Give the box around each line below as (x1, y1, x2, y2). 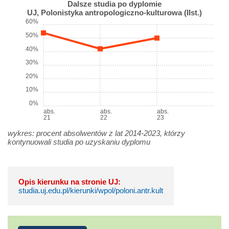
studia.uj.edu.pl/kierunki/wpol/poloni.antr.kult (18, 186, 163, 195)
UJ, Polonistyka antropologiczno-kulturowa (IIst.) (27, 8, 202, 17)
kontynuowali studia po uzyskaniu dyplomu (8, 138, 150, 147)
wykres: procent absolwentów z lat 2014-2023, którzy (8, 129, 185, 138)
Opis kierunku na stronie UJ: (18, 177, 121, 187)
